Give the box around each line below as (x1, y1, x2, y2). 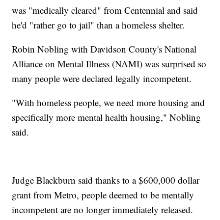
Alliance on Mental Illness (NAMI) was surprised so (12, 57, 207, 70)
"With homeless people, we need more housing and (12, 96, 205, 109)
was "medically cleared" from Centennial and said (12, 3, 198, 16)
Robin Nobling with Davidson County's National (12, 42, 197, 55)
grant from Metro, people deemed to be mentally (12, 188, 194, 201)
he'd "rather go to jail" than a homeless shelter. (12, 18, 185, 31)
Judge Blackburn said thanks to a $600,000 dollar (12, 173, 200, 186)
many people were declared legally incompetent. (12, 72, 192, 84)
